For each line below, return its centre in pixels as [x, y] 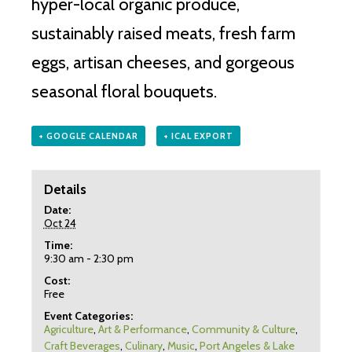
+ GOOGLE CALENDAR [88, 136]
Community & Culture [243, 329]
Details [65, 189]
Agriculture [68, 329]
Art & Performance [142, 329]
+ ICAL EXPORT [198, 136]
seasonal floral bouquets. [124, 91]
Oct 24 [60, 223]
